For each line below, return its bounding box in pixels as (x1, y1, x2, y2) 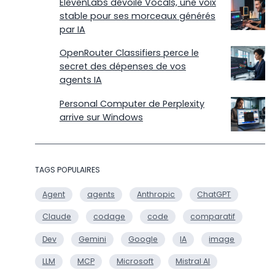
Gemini (79, 233, 107, 244)
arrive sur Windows (59, 110, 143, 123)
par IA (59, 23, 85, 36)
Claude (42, 211, 71, 222)
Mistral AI (176, 255, 211, 266)
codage (93, 211, 126, 222)
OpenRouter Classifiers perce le (59, 47, 199, 60)
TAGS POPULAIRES (34, 164, 100, 175)
